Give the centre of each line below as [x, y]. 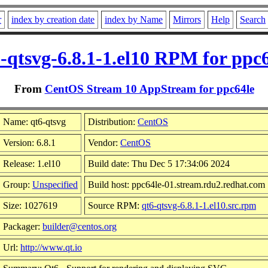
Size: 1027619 [30, 205]
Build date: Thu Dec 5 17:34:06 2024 [159, 163]
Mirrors [187, 19]
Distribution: [113, 121]
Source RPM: [115, 205]
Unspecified [55, 184]
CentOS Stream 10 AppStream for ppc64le [149, 89]
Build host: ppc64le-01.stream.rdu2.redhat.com [176, 184]
